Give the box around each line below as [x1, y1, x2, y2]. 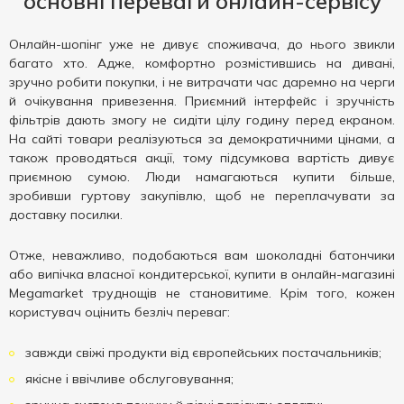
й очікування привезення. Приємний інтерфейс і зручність [9, 93, 395, 109]
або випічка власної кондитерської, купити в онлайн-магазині [9, 266, 395, 282]
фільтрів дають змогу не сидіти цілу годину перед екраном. [9, 112, 395, 128]
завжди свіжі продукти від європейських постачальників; [22, 344, 381, 361]
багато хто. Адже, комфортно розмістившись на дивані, [9, 55, 395, 71]
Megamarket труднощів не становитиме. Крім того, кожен [9, 285, 395, 301]
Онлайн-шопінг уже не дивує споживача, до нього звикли [9, 36, 395, 52]
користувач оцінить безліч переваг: [9, 304, 230, 320]
